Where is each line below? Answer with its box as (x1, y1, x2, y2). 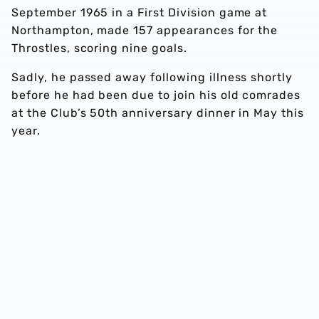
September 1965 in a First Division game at (11, 6, 268, 19)
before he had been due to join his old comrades (11, 88, 301, 102)
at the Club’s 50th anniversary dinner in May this (11, 106, 305, 120)
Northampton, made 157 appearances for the (11, 23, 278, 37)
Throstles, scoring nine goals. (11, 41, 187, 55)
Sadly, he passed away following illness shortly (11, 70, 293, 84)
